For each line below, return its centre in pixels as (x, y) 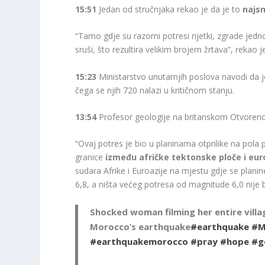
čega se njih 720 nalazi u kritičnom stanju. (156, 90)
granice (91, 157)
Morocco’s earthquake (140, 226)
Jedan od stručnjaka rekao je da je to (170, 9)
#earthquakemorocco (139, 241)
